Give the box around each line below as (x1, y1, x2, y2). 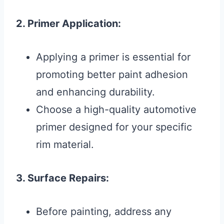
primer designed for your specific (36, 121, 192, 133)
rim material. (36, 138, 94, 151)
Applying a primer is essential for (36, 51, 190, 63)
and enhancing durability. (36, 86, 155, 98)
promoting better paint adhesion (36, 68, 188, 81)
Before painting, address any (36, 205, 171, 218)
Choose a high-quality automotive (36, 103, 196, 116)
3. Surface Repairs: (16, 172, 109, 184)
